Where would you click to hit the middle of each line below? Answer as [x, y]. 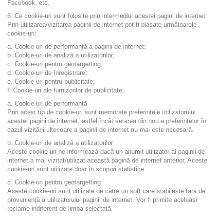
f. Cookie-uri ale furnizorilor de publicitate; [66, 90]
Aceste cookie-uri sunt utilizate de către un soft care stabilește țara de [106, 191]
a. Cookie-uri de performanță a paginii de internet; [77, 46]
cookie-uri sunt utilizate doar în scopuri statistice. [77, 169]
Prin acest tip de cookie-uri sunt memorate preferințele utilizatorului [101, 112]
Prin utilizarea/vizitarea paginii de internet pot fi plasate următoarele [102, 25]
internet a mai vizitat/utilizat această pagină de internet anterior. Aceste [107, 160]
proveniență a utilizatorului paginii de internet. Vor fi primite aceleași [102, 200]
